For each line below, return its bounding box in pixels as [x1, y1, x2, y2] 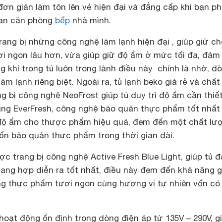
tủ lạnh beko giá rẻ [114, 76, 187, 87]
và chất [187, 76, 220, 87]
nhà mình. [70, 15, 111, 25]
